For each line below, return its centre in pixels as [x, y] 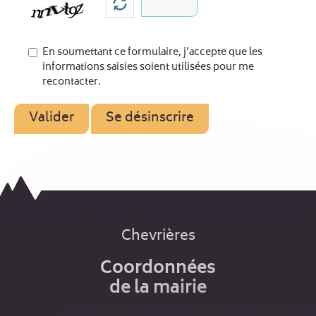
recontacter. [72, 82]
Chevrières [158, 236]
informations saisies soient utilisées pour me [148, 67]
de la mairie [158, 288]
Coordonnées [158, 269]
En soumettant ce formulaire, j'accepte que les [152, 53]
